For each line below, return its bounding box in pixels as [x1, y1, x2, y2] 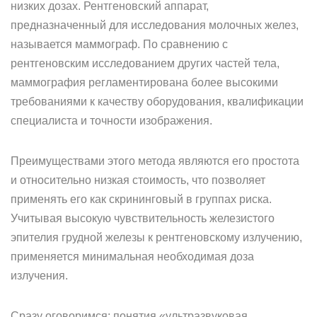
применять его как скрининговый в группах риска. [11, 193, 272, 205]
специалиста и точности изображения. [11, 115, 212, 127]
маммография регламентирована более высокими [11, 76, 278, 88]
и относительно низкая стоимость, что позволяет [11, 174, 265, 186]
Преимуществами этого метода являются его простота [11, 155, 299, 167]
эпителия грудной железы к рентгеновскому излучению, [11, 231, 302, 243]
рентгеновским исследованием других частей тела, [11, 57, 279, 69]
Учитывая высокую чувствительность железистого [11, 212, 275, 224]
